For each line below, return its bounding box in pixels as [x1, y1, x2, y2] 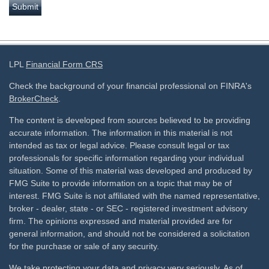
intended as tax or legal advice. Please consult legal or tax [9, 141, 229, 151]
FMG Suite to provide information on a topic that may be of [9, 178, 232, 189]
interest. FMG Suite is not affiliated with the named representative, [9, 191, 260, 201]
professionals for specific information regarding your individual [9, 153, 244, 163]
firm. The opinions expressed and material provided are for [9, 216, 232, 226]
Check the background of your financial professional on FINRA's [9, 81, 252, 91]
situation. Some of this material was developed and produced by [9, 166, 252, 176]
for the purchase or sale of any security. [9, 241, 159, 252]
